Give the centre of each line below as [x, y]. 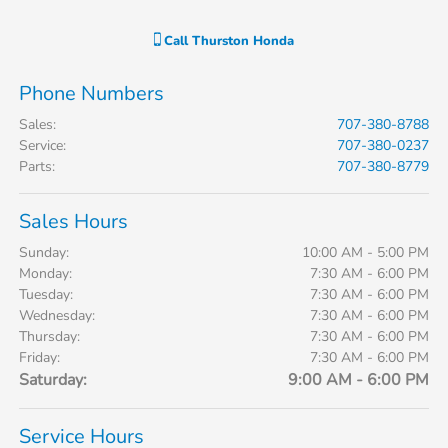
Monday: [46, 274]
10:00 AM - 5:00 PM [365, 253]
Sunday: [44, 253]
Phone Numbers [92, 94]
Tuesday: [46, 295]
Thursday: [50, 337]
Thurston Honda [243, 41]
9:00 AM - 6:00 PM [358, 380]
